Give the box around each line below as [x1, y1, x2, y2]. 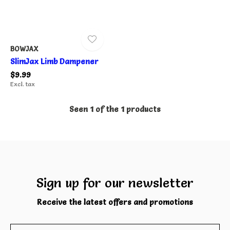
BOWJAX [10, 44, 39, 53]
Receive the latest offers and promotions [37, 197, 193, 207]
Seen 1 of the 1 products [69, 104, 161, 114]
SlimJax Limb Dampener [10, 56, 99, 66]
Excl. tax [10, 80, 35, 88]
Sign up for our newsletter [36, 175, 194, 190]
